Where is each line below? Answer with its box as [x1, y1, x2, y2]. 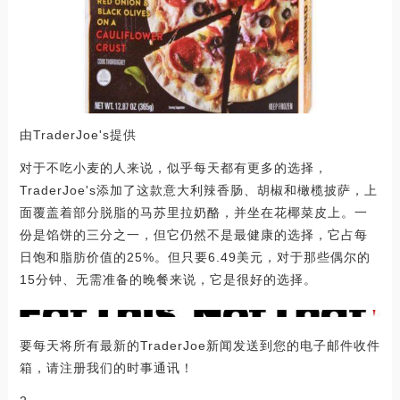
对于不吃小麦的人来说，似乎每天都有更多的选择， [19, 160, 328, 175]
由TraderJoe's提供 [19, 127, 137, 142]
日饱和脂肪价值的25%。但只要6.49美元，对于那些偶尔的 [19, 249, 371, 264]
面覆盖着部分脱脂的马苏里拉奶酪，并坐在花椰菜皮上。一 [19, 204, 368, 220]
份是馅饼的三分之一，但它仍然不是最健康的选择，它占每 [19, 227, 368, 242]
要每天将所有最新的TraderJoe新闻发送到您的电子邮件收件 [19, 337, 380, 353]
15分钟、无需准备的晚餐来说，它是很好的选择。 [19, 271, 317, 287]
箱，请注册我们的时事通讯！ [19, 360, 194, 375]
